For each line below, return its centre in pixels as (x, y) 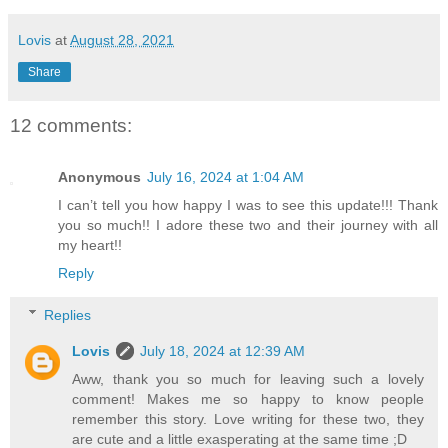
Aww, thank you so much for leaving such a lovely (248, 378)
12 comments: (71, 125)
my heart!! (90, 245)
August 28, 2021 (122, 39)
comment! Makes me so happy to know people (248, 398)
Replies (68, 314)
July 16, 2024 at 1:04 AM (225, 177)
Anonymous (99, 177)
